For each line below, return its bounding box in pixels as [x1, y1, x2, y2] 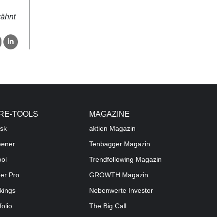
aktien [89, 125, 108, 133]
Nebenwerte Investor [89, 187, 153, 195]
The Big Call [89, 202, 126, 210]
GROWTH [89, 171, 120, 179]
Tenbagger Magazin [89, 140, 150, 148]
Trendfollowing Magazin [89, 156, 162, 164]
